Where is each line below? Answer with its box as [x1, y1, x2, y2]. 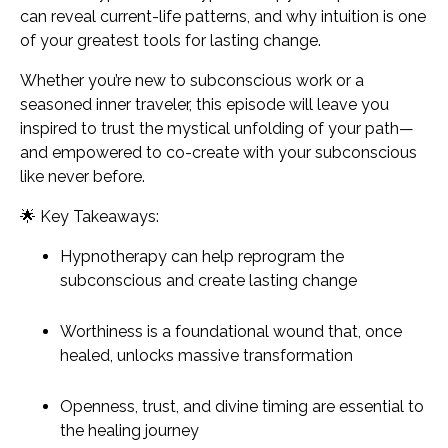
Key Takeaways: [40, 207, 159, 226]
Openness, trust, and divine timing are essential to [60, 397, 424, 417]
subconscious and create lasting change [60, 271, 357, 290]
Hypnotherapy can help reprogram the [60, 247, 344, 266]
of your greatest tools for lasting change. [20, 31, 321, 50]
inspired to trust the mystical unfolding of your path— [20, 119, 414, 138]
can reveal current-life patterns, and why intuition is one [20, 7, 426, 26]
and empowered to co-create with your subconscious [20, 143, 417, 162]
